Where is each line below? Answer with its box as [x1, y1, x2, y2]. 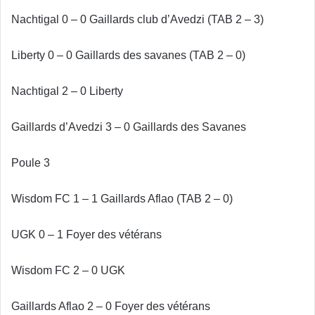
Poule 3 [11, 157, 50, 169]
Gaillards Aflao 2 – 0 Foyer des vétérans [11, 300, 210, 313]
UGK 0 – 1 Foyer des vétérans [11, 229, 162, 241]
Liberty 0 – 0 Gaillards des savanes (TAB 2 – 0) [11, 49, 245, 62]
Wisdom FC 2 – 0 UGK [11, 264, 125, 277]
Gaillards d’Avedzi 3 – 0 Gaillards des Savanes [11, 121, 246, 134]
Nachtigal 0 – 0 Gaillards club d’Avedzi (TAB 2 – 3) [11, 13, 264, 26]
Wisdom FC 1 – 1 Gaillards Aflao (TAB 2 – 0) [11, 193, 233, 205]
